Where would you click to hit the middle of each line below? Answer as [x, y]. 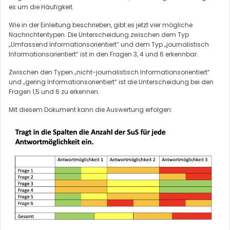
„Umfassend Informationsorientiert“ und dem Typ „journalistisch [109, 44]
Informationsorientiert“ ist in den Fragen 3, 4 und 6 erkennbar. [103, 54]
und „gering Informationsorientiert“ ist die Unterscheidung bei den [111, 82]
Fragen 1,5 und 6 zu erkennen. [54, 91]
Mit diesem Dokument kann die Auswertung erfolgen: [91, 109]
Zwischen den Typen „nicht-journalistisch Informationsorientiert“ [109, 72]
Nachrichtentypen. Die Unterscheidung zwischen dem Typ [99, 34]
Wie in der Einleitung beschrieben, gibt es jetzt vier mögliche [101, 25]
